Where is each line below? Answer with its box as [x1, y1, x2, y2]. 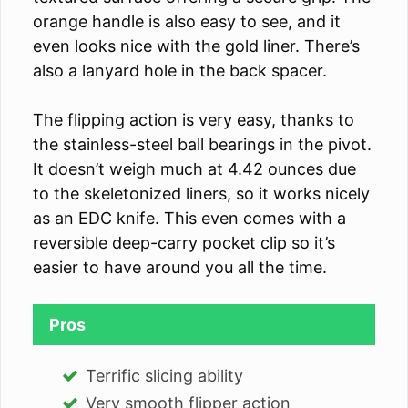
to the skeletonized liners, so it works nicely [33, 184, 370, 204]
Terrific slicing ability [86, 366, 243, 386]
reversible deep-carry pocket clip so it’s [33, 233, 335, 253]
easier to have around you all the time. [33, 258, 327, 278]
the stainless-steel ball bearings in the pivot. [33, 135, 372, 155]
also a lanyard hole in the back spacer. [33, 61, 327, 81]
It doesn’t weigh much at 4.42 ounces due [33, 159, 356, 179]
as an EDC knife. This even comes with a [33, 209, 346, 229]
